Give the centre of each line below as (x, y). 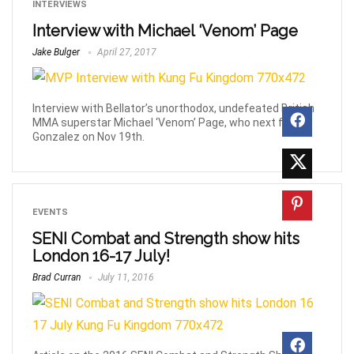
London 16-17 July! (101, 256)
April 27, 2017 (126, 53)
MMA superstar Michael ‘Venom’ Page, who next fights (170, 123)
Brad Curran (56, 278)
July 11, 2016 (125, 278)
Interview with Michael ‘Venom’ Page (165, 31)
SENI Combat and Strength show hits (166, 239)
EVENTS (50, 213)
